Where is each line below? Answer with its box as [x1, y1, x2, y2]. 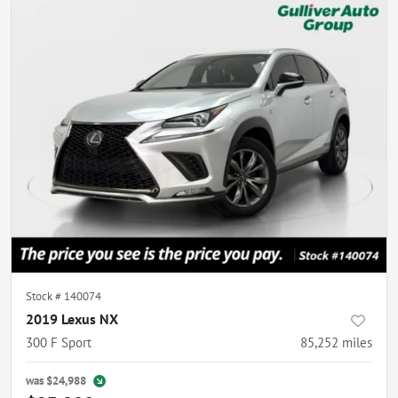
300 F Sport [26, 334, 92, 351]
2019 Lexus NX [26, 310, 118, 328]
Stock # [26, 289, 64, 304]
